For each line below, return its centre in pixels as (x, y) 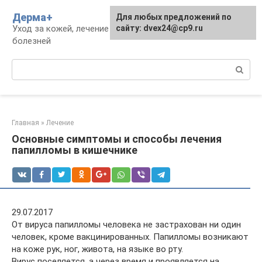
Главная (25, 123)
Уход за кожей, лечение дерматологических (103, 29)
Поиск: (25, 65)
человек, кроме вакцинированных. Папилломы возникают (130, 237)
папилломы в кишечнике (75, 150)
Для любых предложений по (174, 17)
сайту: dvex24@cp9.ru (159, 28)
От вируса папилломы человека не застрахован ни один (126, 225)
